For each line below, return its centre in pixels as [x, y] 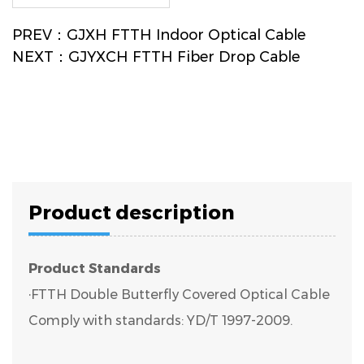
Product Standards [96, 269]
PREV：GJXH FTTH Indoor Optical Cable [159, 35]
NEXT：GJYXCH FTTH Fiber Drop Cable [156, 57]
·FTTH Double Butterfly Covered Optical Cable [179, 295]
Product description [132, 212]
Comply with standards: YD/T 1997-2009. [160, 321]
